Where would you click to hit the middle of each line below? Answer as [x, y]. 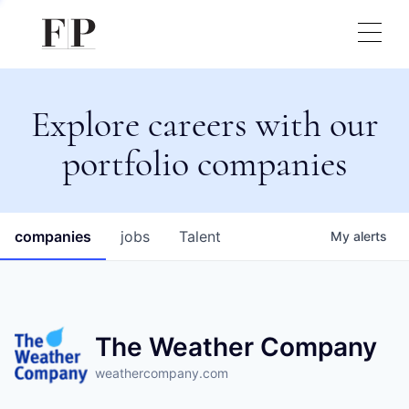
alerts [370, 236]
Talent [200, 236]
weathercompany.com [162, 373]
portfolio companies [204, 163]
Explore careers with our [204, 124]
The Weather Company [236, 347]
